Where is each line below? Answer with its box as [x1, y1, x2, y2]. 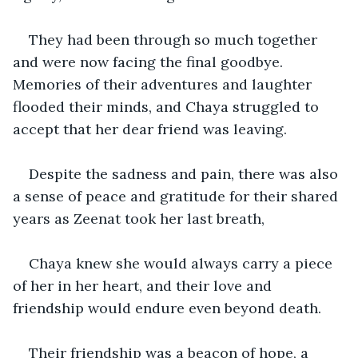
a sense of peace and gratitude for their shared [13, 186, 342, 205]
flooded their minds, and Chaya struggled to [13, 97, 323, 116]
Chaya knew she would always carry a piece [29, 253, 336, 272]
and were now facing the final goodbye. [13, 52, 287, 71]
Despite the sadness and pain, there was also [29, 164, 342, 183]
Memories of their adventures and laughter [13, 74, 316, 93]
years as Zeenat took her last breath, [13, 209, 265, 228]
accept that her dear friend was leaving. [13, 119, 291, 138]
